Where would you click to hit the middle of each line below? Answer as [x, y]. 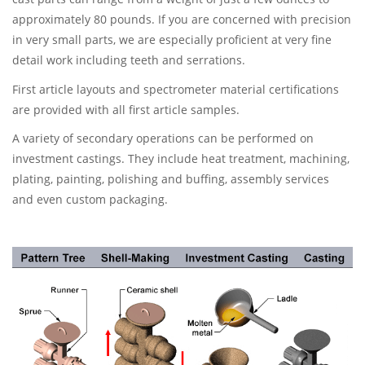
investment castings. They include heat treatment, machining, [181, 158]
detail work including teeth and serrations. [129, 60]
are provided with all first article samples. [126, 109]
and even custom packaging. [90, 199]
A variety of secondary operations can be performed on [163, 138]
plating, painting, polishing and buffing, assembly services [171, 179]
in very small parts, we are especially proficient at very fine [172, 40]
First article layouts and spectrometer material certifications [176, 89]
